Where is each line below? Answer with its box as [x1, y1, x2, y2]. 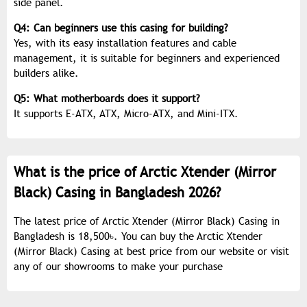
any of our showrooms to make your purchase [14, 260, 223, 273]
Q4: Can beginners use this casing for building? [14, 22, 228, 35]
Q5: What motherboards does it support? [14, 93, 200, 106]
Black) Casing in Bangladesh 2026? [14, 184, 221, 202]
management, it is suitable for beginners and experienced [14, 52, 280, 65]
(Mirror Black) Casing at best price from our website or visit [14, 245, 289, 258]
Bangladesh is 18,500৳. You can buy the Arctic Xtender [14, 230, 262, 243]
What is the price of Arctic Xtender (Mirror [14, 164, 276, 182]
